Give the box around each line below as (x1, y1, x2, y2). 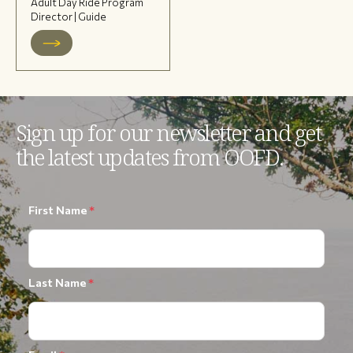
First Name (28, 202, 89, 217)
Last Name (28, 274, 88, 289)
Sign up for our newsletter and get (16, 118, 321, 147)
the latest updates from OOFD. (16, 143, 284, 172)
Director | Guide (31, 9, 106, 23)
